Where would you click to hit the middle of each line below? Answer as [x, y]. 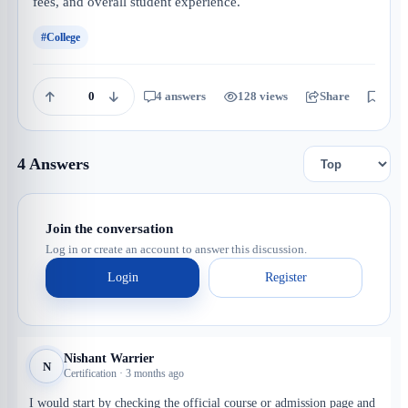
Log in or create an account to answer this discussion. [176, 249]
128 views [263, 96]
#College [61, 37]
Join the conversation [109, 229]
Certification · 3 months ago [124, 373]
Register [286, 277]
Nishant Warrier [109, 358]
